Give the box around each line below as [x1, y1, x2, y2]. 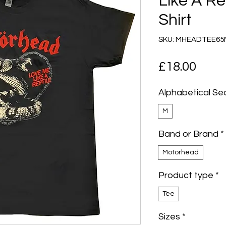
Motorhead [162, 148, 199, 156]
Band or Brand [158, 129, 218, 139]
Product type [158, 170, 213, 180]
